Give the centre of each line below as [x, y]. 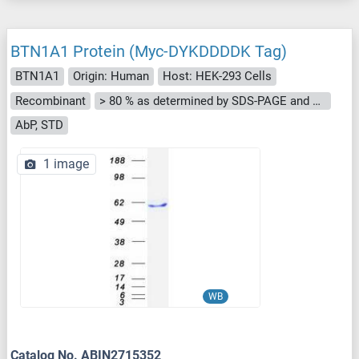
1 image [66, 163]
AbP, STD [39, 125]
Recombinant [50, 101]
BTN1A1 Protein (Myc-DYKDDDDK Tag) [149, 52]
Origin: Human [111, 77]
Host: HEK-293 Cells [217, 77]
